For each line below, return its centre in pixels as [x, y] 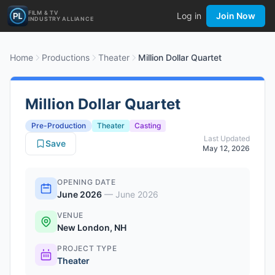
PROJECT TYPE [87, 248]
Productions [66, 57]
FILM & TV [44, 13]
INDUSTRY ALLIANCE [61, 19]
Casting [148, 126]
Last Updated [227, 138]
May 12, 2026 [226, 148]
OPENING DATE [87, 182]
